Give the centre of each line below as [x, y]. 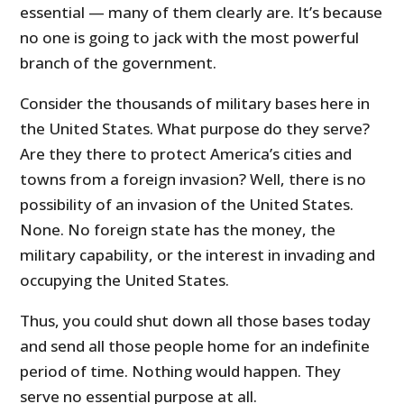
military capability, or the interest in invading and [198, 255]
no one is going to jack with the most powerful [190, 38]
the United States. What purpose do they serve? [195, 129]
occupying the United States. [125, 280]
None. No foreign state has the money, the [178, 230]
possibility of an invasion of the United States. [187, 205]
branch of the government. [119, 63]
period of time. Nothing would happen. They [181, 372]
